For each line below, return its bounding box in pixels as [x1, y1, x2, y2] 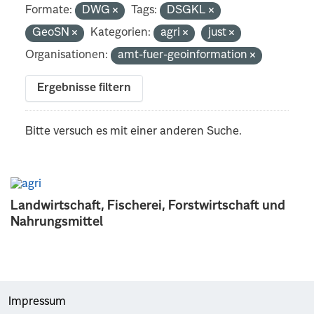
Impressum [8, 296, 66, 308]
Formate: [25, 4, 73, 16]
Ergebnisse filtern [37, 82, 132, 94]
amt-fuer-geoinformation [118, 49, 251, 61]
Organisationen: [25, 49, 109, 61]
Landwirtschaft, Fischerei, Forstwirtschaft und [11, 199, 285, 212]
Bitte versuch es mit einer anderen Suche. [25, 125, 243, 137]
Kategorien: [90, 27, 151, 39]
